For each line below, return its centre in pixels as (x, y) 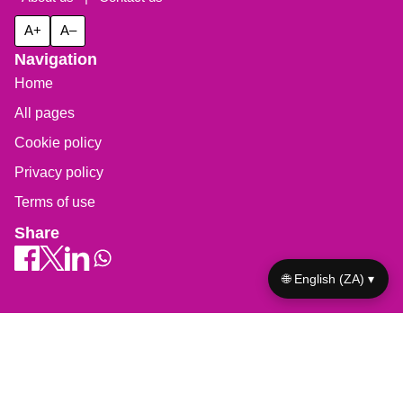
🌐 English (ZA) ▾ (328, 278)
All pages (45, 113)
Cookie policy (58, 143)
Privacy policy (59, 173)
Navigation (56, 60)
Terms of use (55, 202)
